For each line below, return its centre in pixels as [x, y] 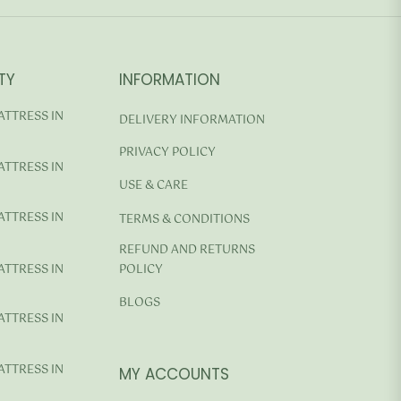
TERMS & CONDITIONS [184, 219]
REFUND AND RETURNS [187, 251]
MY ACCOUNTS [174, 374]
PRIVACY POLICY [167, 153]
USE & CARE [154, 186]
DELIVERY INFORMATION [192, 119]
